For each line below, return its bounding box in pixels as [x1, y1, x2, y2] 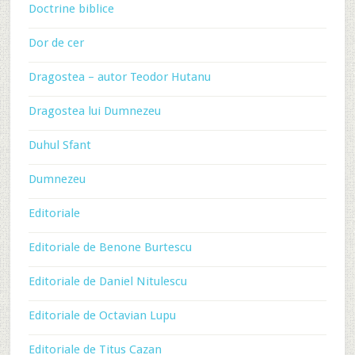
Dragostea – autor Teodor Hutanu [28, 70, 211, 84]
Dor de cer [28, 36, 84, 50]
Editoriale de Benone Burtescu [28, 240, 192, 254]
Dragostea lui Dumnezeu [28, 104, 161, 118]
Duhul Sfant [28, 138, 91, 152]
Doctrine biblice [28, 2, 114, 16]
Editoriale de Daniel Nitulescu [28, 274, 187, 288]
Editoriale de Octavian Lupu [28, 308, 176, 323]
